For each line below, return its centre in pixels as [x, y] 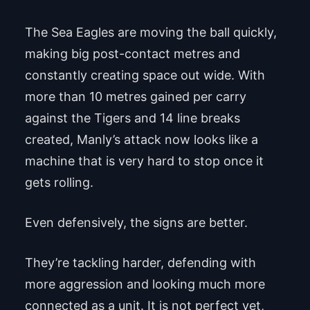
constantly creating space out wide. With [145, 75]
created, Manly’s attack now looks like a [141, 140]
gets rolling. [59, 183]
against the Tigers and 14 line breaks [132, 118]
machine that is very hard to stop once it [144, 161]
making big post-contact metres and [132, 54]
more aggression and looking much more [145, 284]
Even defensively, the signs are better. [136, 223]
